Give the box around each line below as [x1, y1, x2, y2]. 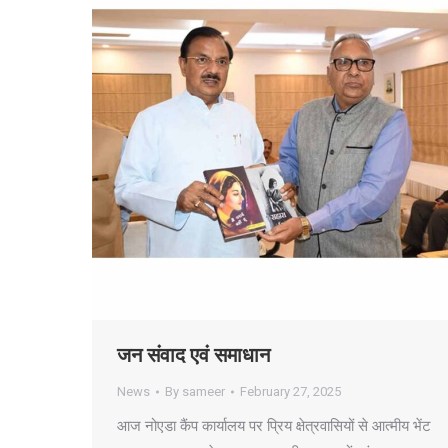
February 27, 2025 [240, 384, 341, 399]
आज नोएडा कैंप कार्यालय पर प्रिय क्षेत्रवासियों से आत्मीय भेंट [117, 417, 431, 435]
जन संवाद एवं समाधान [117, 343, 270, 367]
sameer [182, 384, 225, 399]
